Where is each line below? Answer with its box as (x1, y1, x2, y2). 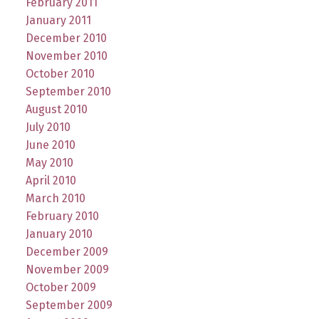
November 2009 (25, 263, 109, 277)
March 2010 (25, 192, 85, 206)
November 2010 (25, 49, 108, 63)
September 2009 (25, 298, 113, 313)
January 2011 (25, 14, 91, 28)
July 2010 (25, 120, 70, 135)
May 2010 (25, 156, 73, 170)
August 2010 (25, 103, 88, 117)
